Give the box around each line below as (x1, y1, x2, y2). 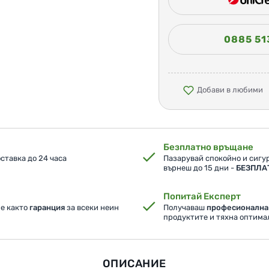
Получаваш (163, 203, 207, 213)
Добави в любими (197, 85, 264, 95)
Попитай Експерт (163, 191, 241, 202)
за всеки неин (65, 203, 119, 213)
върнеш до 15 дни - (163, 163, 236, 173)
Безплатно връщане (163, 142, 253, 153)
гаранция (29, 203, 65, 213)
